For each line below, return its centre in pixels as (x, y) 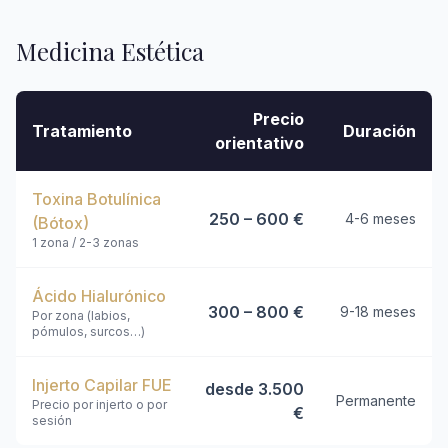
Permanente (376, 400)
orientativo (259, 143)
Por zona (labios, (81, 315)
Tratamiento (82, 131)
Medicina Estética (110, 51)
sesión (52, 420)
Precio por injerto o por (99, 404)
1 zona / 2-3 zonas (85, 242)
